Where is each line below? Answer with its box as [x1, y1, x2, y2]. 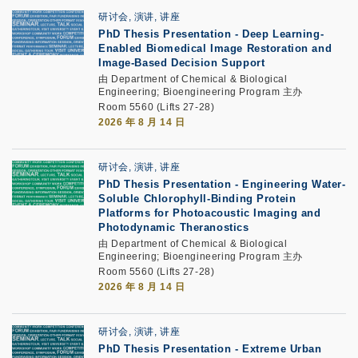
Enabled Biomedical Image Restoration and [98, 42, 332, 54]
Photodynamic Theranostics [98, 221, 249, 233]
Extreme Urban [242, 343, 322, 355]
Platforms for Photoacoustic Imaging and [98, 207, 321, 219]
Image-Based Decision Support [98, 57, 265, 69]
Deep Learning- [242, 28, 324, 40]
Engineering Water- [242, 178, 346, 190]
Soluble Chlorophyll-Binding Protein [98, 193, 296, 205]
